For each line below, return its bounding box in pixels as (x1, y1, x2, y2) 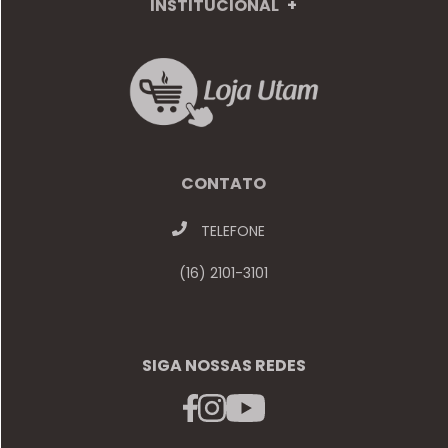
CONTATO (181, 171, 267, 195)
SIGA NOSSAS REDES (141, 353, 306, 377)
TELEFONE (197, 220, 266, 241)
